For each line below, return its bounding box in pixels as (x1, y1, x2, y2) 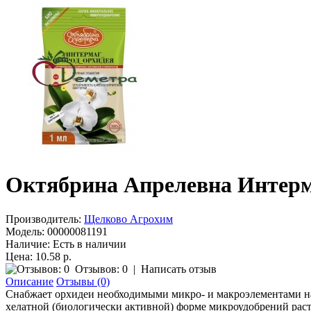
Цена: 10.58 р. (6, 250, 72, 262)
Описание (6, 275, 53, 287)
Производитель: (6, 212, 81, 225)
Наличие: (6, 237, 50, 250)
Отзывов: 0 (75, 262, 128, 275)
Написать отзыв (141, 262, 217, 275)
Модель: (6, 225, 44, 237)
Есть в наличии (50, 237, 126, 250)
